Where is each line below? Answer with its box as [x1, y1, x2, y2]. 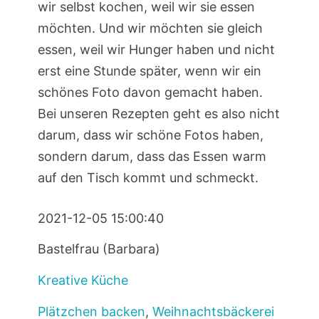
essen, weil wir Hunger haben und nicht [37, 41, 275, 57]
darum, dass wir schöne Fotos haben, [37, 127, 263, 142]
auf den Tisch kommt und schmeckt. [37, 169, 258, 185]
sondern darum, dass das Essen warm [37, 148, 266, 164]
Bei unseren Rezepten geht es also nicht [37, 105, 280, 121]
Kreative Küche [37, 273, 128, 288]
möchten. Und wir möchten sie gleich [37, 20, 263, 36]
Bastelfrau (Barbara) [37, 241, 160, 257]
